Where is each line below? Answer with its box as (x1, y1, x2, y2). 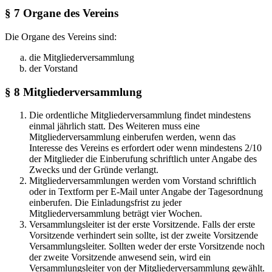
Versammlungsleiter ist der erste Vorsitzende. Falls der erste (29, 219, 255, 230)
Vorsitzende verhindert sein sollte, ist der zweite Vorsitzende (29, 230, 258, 241)
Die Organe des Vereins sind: (5, 31, 117, 42)
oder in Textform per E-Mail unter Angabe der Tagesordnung (29, 186, 263, 197)
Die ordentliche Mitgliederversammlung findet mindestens (29, 110, 251, 121)
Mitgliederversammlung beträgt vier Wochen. (29, 208, 202, 219)
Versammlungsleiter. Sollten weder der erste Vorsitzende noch (29, 241, 265, 252)
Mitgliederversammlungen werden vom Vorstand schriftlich (29, 175, 256, 186)
